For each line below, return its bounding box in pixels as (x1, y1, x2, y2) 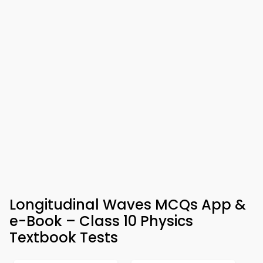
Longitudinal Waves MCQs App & (9, 195, 246, 214)
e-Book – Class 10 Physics (9, 211, 193, 231)
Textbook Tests (9, 228, 118, 247)
